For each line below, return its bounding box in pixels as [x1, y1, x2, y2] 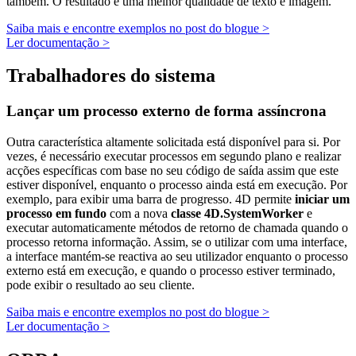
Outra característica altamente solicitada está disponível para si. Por [6, 135, 340, 149]
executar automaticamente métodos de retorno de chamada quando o [6, 221, 348, 235]
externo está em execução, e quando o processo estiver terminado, [6, 264, 335, 278]
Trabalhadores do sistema [6, 65, 215, 87]
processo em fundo [6, 207, 106, 221]
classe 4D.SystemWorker [171, 207, 304, 221]
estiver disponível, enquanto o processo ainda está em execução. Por [6, 178, 347, 192]
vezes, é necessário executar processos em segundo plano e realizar [6, 149, 341, 164]
